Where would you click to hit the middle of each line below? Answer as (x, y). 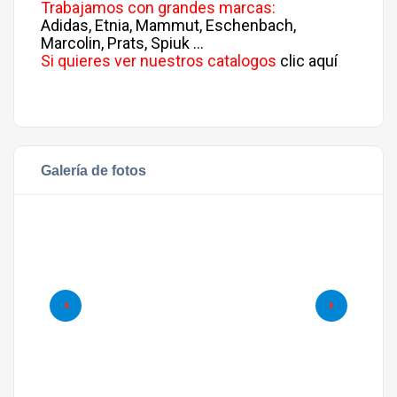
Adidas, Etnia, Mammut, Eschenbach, (168, 25)
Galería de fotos (93, 170)
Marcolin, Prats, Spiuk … (124, 43)
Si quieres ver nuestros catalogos (160, 61)
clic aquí (309, 61)
